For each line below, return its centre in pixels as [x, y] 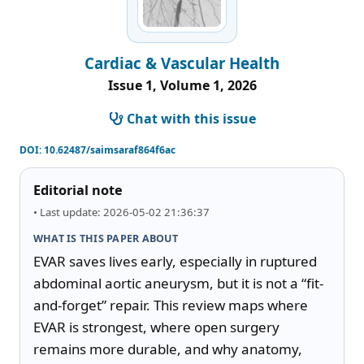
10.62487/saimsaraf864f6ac [110, 149]
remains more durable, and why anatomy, [168, 349]
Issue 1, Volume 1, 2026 [182, 85]
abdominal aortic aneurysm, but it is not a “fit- [178, 283]
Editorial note [78, 190]
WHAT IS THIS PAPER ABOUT [106, 238]
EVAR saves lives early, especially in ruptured [175, 261]
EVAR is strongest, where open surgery [156, 327]
